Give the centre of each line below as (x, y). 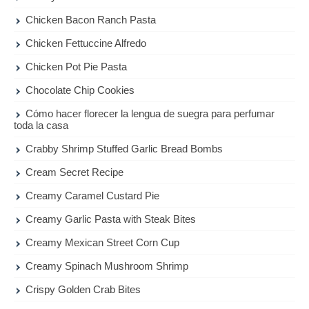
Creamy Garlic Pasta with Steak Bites (111, 219)
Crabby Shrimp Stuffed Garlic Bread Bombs (124, 149)
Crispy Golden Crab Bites (83, 290)
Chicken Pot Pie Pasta (77, 67)
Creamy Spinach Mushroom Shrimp (107, 266)
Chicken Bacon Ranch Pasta (91, 20)
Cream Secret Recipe (75, 172)
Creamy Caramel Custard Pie (93, 196)
